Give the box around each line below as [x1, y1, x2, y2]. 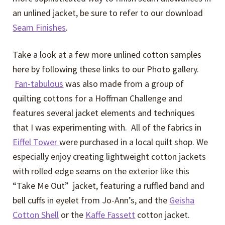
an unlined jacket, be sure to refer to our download [13, 7, 203, 19]
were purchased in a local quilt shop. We [59, 136, 208, 148]
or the [59, 209, 86, 221]
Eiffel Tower [13, 136, 60, 148]
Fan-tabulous [15, 78, 64, 90]
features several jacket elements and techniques [13, 107, 195, 119]
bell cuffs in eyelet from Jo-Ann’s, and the [13, 194, 170, 206]
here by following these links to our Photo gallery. [13, 63, 199, 75]
